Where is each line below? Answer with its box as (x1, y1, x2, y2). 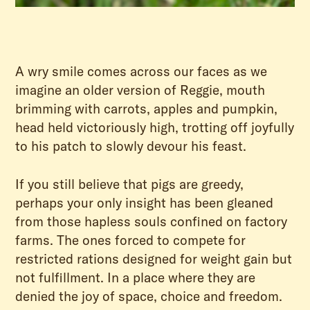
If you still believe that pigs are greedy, (15, 176, 244, 193)
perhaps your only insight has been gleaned (15, 194, 274, 212)
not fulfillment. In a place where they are (15, 269, 256, 286)
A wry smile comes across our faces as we (15, 62, 268, 80)
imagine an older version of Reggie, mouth (15, 81, 266, 98)
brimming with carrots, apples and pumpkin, (15, 100, 278, 117)
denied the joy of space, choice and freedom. (15, 288, 283, 305)
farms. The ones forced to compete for (15, 232, 246, 249)
